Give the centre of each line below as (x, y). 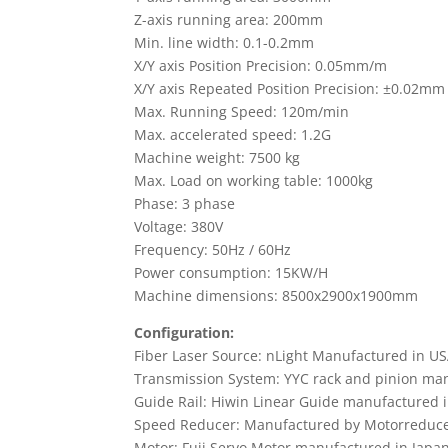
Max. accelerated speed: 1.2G (233, 134)
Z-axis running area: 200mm (229, 19)
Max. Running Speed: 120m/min (242, 111)
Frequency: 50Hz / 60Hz (213, 249)
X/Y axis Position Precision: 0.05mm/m (261, 65)
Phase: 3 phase (185, 203)
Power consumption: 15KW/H (231, 272)
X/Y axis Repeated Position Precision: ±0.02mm (290, 88)
